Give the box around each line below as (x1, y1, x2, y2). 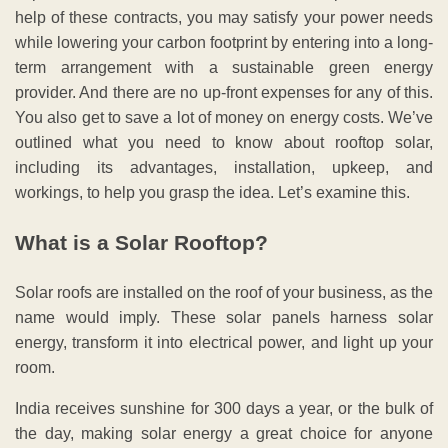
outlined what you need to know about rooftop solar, (15, 134, 433, 152)
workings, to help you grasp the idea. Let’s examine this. (15, 184, 410, 202)
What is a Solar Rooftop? (15, 230, 268, 254)
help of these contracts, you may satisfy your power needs (15, 9, 433, 27)
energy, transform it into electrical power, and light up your (15, 333, 433, 351)
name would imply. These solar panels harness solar (15, 308, 433, 326)
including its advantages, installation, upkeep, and (15, 159, 433, 177)
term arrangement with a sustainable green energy (15, 59, 433, 77)
